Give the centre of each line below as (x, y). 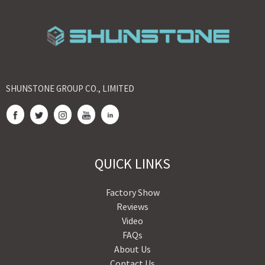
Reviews (132, 206)
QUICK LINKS (132, 163)
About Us (132, 249)
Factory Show (132, 192)
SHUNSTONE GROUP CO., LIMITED (70, 89)
